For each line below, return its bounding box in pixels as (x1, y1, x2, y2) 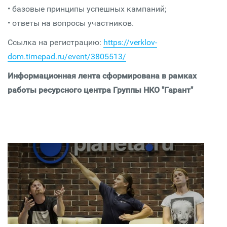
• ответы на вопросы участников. (8, 18, 134, 28)
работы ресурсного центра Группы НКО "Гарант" (8, 85, 193, 95)
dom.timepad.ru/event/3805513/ (8, 52, 126, 61)
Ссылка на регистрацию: (8, 37, 103, 47)
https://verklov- (103, 37, 157, 47)
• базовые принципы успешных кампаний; (8, 4, 166, 14)
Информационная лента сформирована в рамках (8, 71, 197, 81)
